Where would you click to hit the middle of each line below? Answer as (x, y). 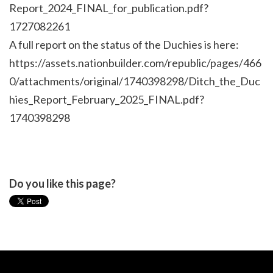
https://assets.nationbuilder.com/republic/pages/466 (135, 63)
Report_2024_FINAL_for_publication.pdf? (109, 8)
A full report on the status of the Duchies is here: (124, 45)
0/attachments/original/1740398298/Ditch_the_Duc (135, 81)
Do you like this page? (62, 184)
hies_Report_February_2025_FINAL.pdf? (107, 100)
